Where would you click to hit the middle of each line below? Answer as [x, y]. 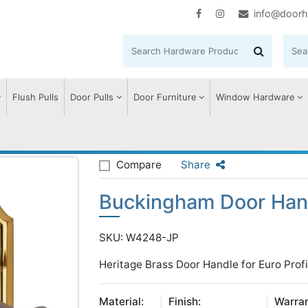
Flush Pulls [36, 97]
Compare [139, 165]
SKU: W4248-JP [139, 238]
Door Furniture [165, 97]
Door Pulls [92, 97]
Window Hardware [255, 97]
